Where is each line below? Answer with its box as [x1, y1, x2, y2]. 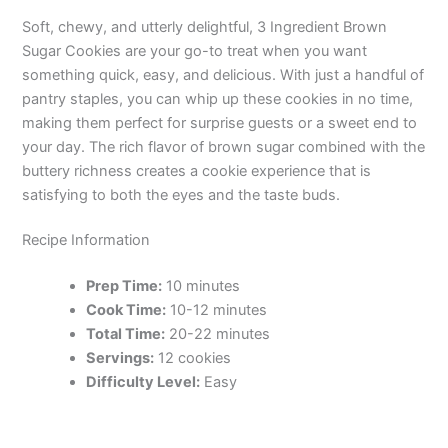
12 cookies [154, 349, 232, 368]
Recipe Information [22, 231, 151, 250]
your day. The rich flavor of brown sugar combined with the [22, 137, 426, 156]
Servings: [86, 349, 155, 368]
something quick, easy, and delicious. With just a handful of [22, 65, 425, 84]
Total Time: [86, 325, 166, 344]
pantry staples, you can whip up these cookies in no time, [22, 89, 414, 108]
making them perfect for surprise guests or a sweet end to [22, 113, 418, 132]
